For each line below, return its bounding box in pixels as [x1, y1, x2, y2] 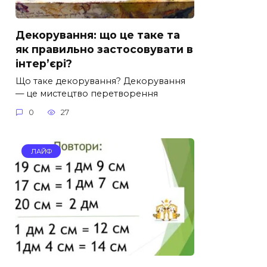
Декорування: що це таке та [15, 28, 180, 41]
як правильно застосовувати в [15, 42, 193, 55]
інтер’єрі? [15, 57, 72, 70]
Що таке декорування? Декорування [15, 75, 185, 86]
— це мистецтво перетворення [15, 88, 158, 99]
